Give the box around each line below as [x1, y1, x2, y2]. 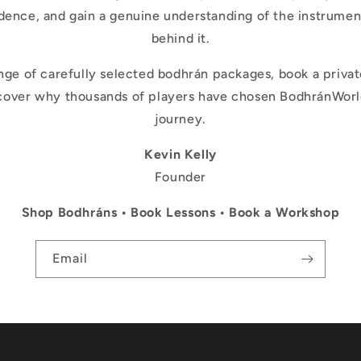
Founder [154, 169, 207, 185]
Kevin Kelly [144, 147, 217, 162]
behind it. [151, 31, 210, 46]
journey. [155, 111, 206, 127]
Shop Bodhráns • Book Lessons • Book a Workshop [21, 205, 340, 220]
